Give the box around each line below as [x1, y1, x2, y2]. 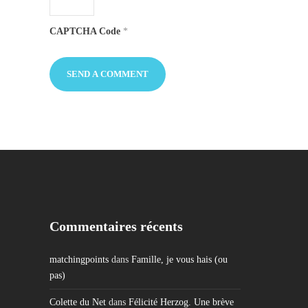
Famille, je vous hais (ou [131, 254, 228, 265]
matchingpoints [49, 254, 109, 265]
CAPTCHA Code [49, 26, 120, 36]
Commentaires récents [49, 219, 183, 234]
